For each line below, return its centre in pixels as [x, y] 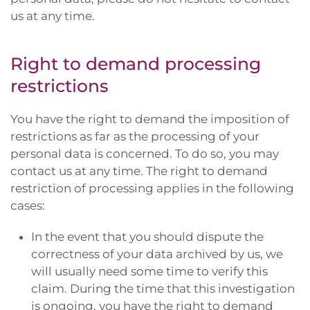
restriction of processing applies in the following [152, 188]
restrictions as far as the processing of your [135, 136]
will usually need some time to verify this [149, 271]
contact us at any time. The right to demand [139, 171]
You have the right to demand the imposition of [150, 119]
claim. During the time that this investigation [163, 289]
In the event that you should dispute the [147, 237]
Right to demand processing [136, 64]
